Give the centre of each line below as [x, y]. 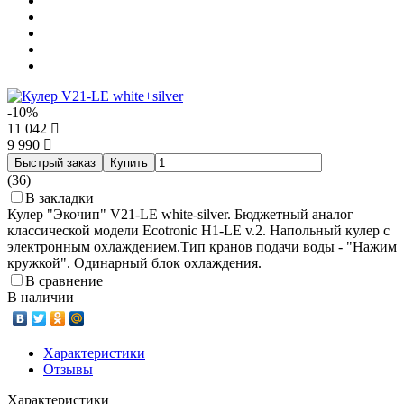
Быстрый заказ [55, 163]
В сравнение [64, 281]
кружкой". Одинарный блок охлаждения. [134, 263]
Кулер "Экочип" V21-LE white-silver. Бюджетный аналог [180, 215]
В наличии [41, 298]
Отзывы [68, 370]
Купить [129, 163]
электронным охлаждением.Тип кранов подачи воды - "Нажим [202, 247]
